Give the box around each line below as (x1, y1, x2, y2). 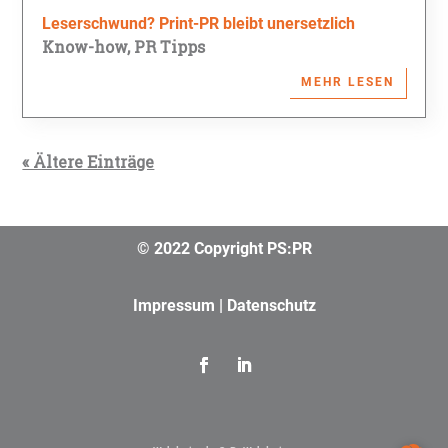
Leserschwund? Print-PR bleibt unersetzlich (42, 13, 356, 33)
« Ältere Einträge (22, 150, 155, 173)
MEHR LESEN (300, 75, 394, 90)
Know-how (42, 35, 128, 58)
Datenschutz (226, 295, 316, 315)
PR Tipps (134, 35, 206, 58)
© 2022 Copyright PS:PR (136, 238, 312, 258)
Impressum (132, 295, 215, 315)
